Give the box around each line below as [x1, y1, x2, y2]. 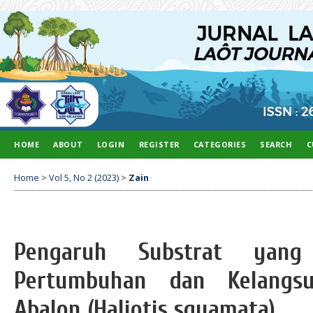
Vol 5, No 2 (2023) [49, 171, 119, 184]
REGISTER [138, 139, 180, 150]
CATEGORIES [193, 139, 247, 150]
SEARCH [260, 139, 293, 150]
